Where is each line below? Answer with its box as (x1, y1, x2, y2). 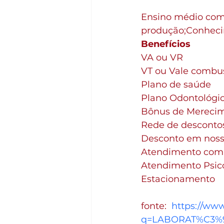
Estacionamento (141, 173, 215, 184)
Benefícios (141, 38, 190, 49)
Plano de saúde (141, 78, 211, 90)
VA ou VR (141, 51, 183, 63)
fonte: (141, 200, 171, 211)
